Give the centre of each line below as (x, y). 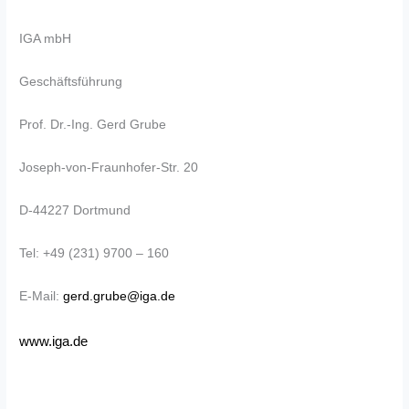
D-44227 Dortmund (75, 210)
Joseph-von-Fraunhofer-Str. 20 (109, 168)
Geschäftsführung (75, 82)
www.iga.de (54, 341)
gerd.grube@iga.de (120, 296)
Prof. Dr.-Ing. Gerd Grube (93, 125)
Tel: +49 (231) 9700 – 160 (94, 253)
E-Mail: (42, 296)
